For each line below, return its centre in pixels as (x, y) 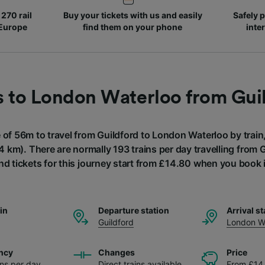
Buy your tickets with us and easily (132, 15)
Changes (117, 252)
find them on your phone (132, 27)
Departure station (134, 210)
